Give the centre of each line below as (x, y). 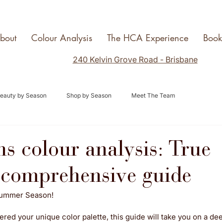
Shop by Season (89, 95)
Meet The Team (153, 95)
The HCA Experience (148, 38)
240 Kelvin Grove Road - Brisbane (135, 59)
